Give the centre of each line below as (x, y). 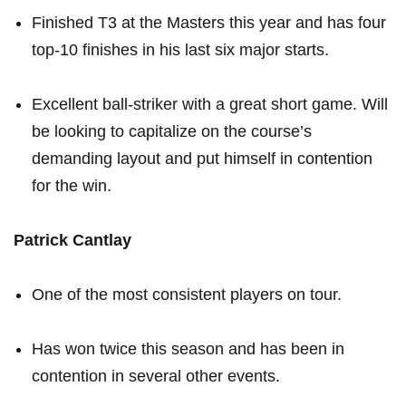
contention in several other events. (156, 377)
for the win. (72, 186)
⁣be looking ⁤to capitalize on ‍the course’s (172, 132)
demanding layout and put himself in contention (202, 159)
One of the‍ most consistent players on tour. (187, 295)
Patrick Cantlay (72, 241)
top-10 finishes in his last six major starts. (180, 50)
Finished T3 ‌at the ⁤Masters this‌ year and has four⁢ (209, 23)
